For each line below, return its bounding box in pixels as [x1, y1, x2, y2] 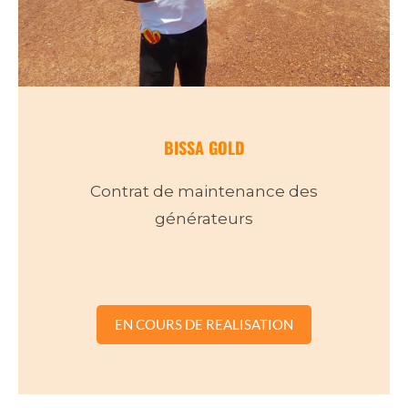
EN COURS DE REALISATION [115, 315, 293, 332]
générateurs [155, 209, 253, 228]
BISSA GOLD [163, 135, 245, 159]
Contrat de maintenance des [90, 181, 318, 200]
